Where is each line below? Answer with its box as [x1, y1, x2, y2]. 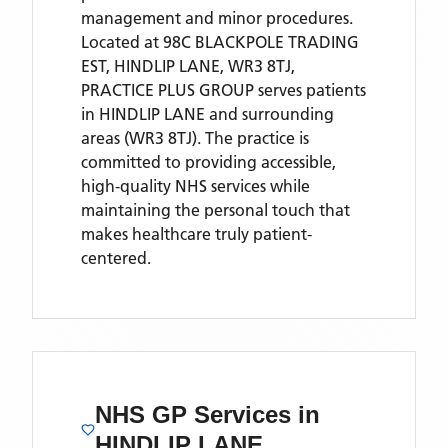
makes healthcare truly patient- [81, 224, 312, 244]
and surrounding [209, 104, 334, 124]
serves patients [254, 80, 366, 100]
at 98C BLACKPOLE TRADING [144, 32, 359, 52]
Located [81, 32, 144, 52]
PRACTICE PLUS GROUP [81, 80, 254, 100]
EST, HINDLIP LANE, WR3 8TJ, [81, 56, 295, 76]
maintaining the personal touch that [81, 200, 350, 220]
